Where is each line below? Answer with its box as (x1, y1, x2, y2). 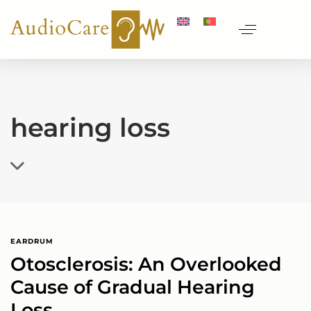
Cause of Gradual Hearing (10, 275, 255, 299)
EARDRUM (10, 236, 53, 246)
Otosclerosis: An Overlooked (10, 252, 282, 276)
